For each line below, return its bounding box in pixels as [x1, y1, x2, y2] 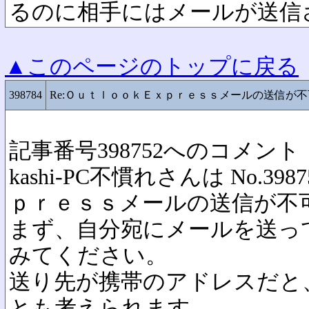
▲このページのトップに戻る [5, 54, 299, 79]
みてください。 [9, 243, 168, 268]
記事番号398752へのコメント [9, 139, 300, 163]
